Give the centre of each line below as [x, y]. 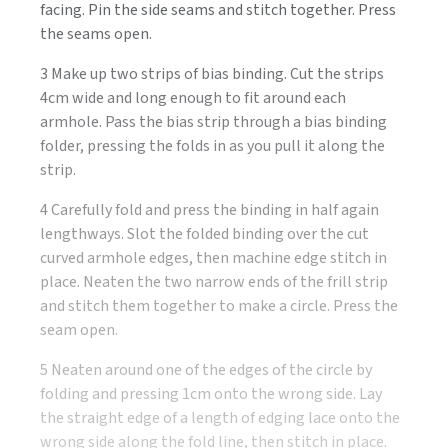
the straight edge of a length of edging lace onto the [220, 418]
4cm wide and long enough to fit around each [193, 98]
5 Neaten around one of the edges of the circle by [206, 370]
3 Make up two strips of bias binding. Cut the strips [212, 74]
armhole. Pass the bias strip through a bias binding [213, 122]
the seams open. [96, 34]
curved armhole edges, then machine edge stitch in [213, 258]
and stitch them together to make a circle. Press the [219, 306]
